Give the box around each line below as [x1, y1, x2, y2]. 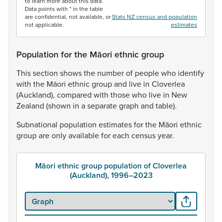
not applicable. [25, 20, 64, 29]
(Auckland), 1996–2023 [69, 169, 153, 181]
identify [178, 67, 204, 78]
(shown [46, 100, 73, 111]
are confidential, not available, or [25, 12, 111, 21]
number [97, 67, 126, 78]
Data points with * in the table [25, 4, 103, 13]
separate [87, 100, 119, 111]
